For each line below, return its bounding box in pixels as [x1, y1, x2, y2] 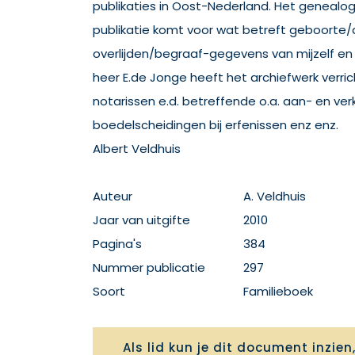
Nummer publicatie [93, 259, 205, 276]
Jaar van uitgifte [93, 212, 190, 228]
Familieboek [243, 283, 313, 300]
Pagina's [93, 235, 142, 252]
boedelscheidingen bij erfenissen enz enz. [93, 116, 338, 133]
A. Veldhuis [243, 188, 306, 204]
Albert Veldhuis [93, 140, 181, 157]
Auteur [93, 188, 132, 204]
